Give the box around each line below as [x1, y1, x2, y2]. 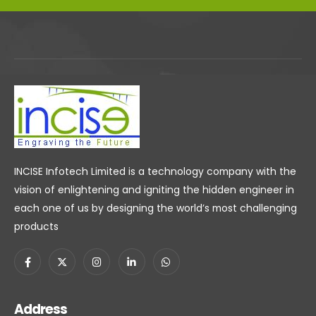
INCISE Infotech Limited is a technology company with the [14, 164, 296, 179]
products [14, 219, 59, 234]
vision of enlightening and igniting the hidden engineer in [14, 183, 294, 197]
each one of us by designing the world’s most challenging [14, 201, 297, 216]
